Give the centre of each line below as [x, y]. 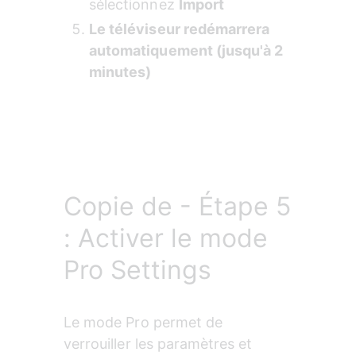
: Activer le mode [166, 238]
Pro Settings [137, 270]
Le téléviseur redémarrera [181, 29]
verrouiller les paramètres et [160, 344]
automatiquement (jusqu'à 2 [188, 51]
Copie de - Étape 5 [177, 207]
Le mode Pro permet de [145, 323]
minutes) [120, 72]
